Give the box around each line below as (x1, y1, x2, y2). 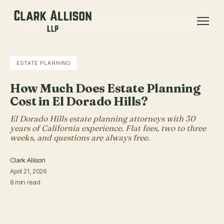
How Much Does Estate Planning (10, 81, 200, 95)
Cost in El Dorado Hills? (10, 94, 148, 108)
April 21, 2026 (10, 167, 46, 175)
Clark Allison (10, 156, 45, 164)
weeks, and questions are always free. (10, 132, 149, 142)
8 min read (10, 178, 40, 186)
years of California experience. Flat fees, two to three (10, 123, 206, 133)
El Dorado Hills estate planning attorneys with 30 (10, 113, 195, 123)
